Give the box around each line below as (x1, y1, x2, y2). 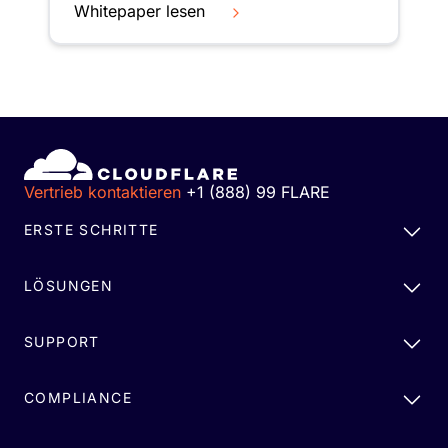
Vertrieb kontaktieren (24, 182, 181, 203)
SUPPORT (24, 333, 100, 351)
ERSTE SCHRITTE (24, 221, 159, 239)
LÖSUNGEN (24, 277, 114, 295)
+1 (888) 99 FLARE (186, 182, 330, 203)
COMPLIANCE (24, 389, 132, 407)
